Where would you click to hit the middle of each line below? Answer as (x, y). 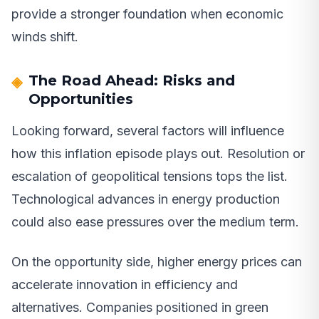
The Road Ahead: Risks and (132, 80)
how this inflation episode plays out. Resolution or (158, 153)
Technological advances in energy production (146, 199)
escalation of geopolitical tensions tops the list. (150, 176)
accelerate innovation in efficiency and (125, 284)
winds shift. (45, 36)
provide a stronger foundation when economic (147, 14)
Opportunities (81, 99)
